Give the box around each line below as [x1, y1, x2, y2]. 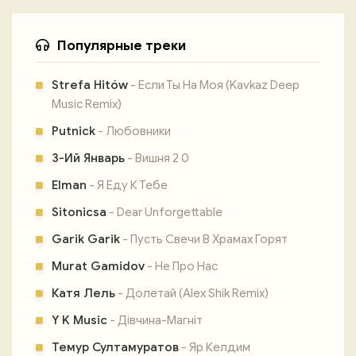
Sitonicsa [52, 205, 106, 219]
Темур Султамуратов [52, 340, 179, 354]
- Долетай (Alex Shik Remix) [115, 286, 269, 300]
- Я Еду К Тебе [87, 178, 168, 192]
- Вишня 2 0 [125, 151, 189, 165]
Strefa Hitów [52, 78, 128, 92]
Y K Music [52, 313, 107, 327]
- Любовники [95, 124, 171, 138]
